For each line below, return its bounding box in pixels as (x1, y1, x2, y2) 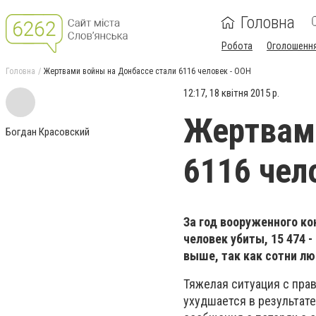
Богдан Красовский (6, 126, 90, 138)
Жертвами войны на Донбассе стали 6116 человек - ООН (44, 66, 251, 76)
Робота (221, 40, 253, 51)
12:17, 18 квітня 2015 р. (183, 87, 279, 99)
